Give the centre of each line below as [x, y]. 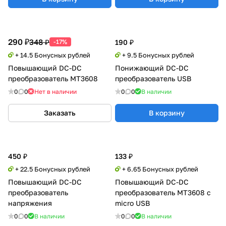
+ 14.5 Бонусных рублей [53, 55]
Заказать [60, 112]
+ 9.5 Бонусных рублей [158, 55]
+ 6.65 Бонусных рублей [160, 169]
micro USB [132, 203]
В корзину [167, 112]
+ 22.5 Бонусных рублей [53, 169]
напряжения [30, 203]
